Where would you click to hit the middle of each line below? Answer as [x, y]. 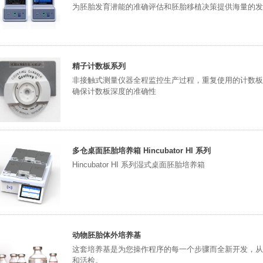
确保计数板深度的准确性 [114, 91]
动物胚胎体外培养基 [107, 235]
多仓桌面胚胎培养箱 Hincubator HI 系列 [141, 151]
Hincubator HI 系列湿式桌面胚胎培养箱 [139, 165]
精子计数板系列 [99, 66]
